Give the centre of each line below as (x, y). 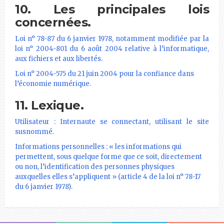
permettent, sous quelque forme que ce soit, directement (108, 156)
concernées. (53, 22)
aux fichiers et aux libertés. (59, 58)
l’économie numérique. (53, 83)
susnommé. (34, 131)
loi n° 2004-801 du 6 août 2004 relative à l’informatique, (112, 48)
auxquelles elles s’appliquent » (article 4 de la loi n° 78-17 (108, 176)
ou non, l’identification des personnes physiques (95, 166)
